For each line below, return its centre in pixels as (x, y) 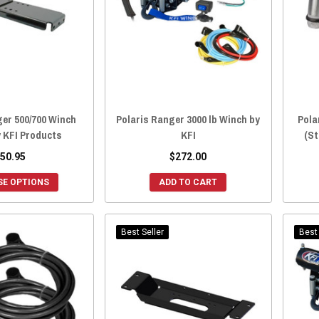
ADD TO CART (188, 183)
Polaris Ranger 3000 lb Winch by (188, 120)
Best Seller (142, 232)
